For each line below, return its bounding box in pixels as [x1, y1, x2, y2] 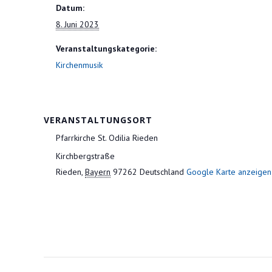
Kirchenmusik [56, 59, 103, 70]
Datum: [56, 2, 84, 13]
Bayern [85, 166, 110, 177]
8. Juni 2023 [56, 19, 99, 30]
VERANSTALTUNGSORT [44, 114, 152, 126]
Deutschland [140, 166, 184, 177]
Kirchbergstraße [56, 151, 115, 161]
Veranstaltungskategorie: [56, 43, 157, 54]
